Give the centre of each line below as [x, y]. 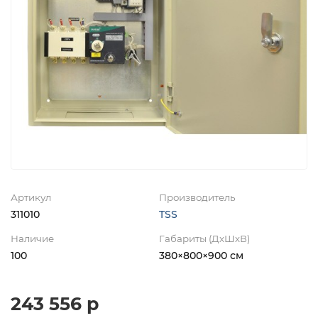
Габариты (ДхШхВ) [204, 238]
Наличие [32, 238]
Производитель [197, 197]
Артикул [31, 197]
